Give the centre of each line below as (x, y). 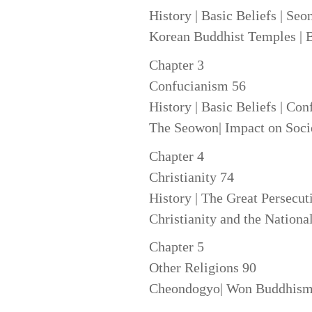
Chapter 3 (176, 64)
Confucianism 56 (197, 85)
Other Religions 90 (202, 268)
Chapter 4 (176, 156)
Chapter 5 (176, 247)
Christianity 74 (191, 177)
